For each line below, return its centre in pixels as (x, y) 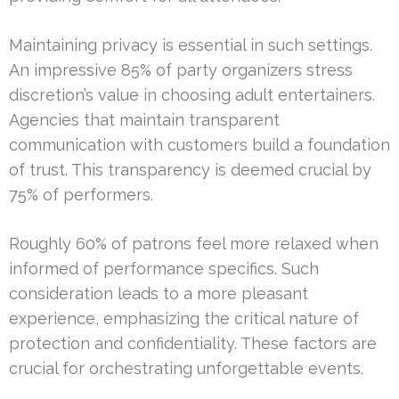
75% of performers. (81, 195)
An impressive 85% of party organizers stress (181, 70)
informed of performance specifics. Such (164, 269)
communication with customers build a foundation (199, 145)
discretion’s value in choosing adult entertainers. (192, 95)
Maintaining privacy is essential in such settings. (191, 45)
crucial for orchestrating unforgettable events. (186, 369)
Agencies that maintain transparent (144, 120)
